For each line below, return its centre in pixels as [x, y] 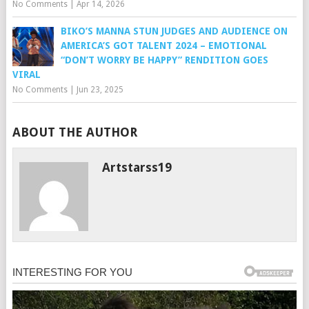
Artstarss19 [137, 168]
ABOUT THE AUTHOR [74, 132]
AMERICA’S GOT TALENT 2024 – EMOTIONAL [163, 46]
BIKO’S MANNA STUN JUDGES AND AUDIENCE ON [174, 31]
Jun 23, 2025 [100, 90]
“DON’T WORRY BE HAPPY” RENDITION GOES [164, 60]
